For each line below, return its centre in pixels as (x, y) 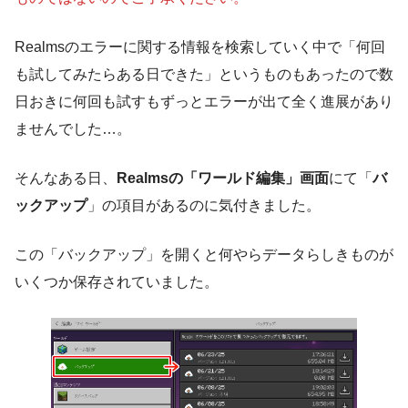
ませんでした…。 (73, 128)
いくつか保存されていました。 (117, 281)
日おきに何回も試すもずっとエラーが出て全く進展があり (204, 101)
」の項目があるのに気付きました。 (204, 205)
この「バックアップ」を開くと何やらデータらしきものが (204, 254)
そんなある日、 (66, 178)
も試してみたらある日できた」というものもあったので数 (204, 74)
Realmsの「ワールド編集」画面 (223, 178)
